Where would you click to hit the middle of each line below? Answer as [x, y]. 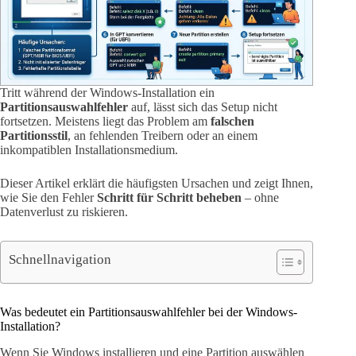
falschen [232, 122]
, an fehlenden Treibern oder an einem [163, 136]
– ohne [260, 198]
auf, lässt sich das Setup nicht [203, 107]
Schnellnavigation [60, 259]
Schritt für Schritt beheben [169, 198]
